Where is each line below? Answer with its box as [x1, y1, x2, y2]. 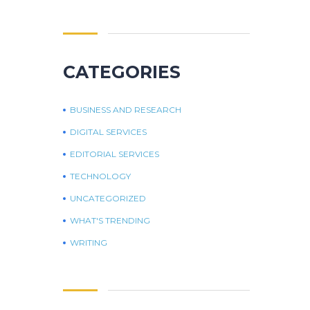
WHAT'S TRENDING [70, 215, 150, 226]
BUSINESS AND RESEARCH [70, 104, 181, 115]
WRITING [70, 237, 107, 248]
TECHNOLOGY [70, 170, 131, 181]
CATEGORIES [63, 61, 181, 82]
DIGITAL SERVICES [70, 126, 147, 137]
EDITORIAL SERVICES [70, 148, 159, 159]
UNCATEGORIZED [70, 192, 146, 203]
